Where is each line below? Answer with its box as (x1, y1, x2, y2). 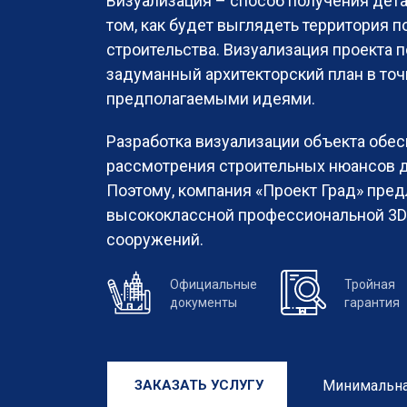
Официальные (170, 277, 257, 293)
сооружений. (106, 230, 203, 250)
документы (170, 295, 237, 311)
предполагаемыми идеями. (106, 89, 315, 109)
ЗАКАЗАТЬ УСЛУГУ (134, 377, 263, 394)
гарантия (343, 295, 400, 311)
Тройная (343, 277, 395, 293)
